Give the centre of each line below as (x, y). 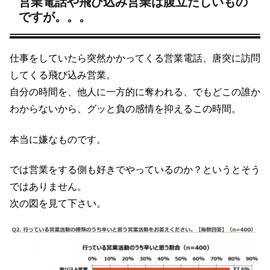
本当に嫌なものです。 (58, 139)
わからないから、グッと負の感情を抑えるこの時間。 (125, 109)
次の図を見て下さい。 (58, 204)
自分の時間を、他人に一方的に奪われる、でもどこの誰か (135, 92)
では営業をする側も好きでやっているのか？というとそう (135, 170)
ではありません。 (48, 187)
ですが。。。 (55, 17)
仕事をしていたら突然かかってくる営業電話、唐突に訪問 (135, 58)
